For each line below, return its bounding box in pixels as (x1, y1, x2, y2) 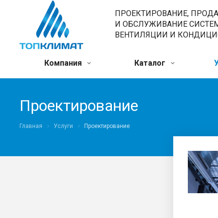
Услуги (54, 123, 73, 130)
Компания (44, 58, 84, 68)
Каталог (134, 58, 167, 68)
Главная (19, 123, 42, 130)
